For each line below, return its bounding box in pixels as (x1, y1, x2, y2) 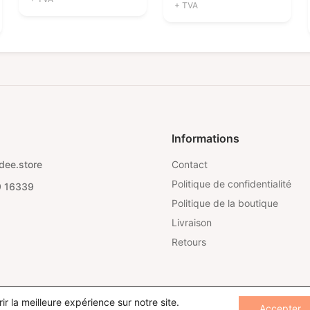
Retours (172, 235, 206, 248)
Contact (172, 158, 208, 170)
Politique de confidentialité (172, 177, 291, 190)
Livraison (172, 216, 212, 228)
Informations (172, 131, 239, 145)
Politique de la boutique (172, 197, 278, 209)
